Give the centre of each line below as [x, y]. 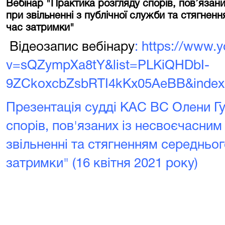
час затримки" [40, 28]
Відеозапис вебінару [70, 47]
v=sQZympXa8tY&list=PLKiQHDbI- [108, 66]
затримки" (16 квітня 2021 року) [102, 164]
